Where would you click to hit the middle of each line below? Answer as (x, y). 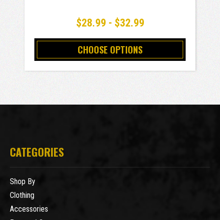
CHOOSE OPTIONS (110, 50)
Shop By (23, 182)
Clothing (22, 195)
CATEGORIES (37, 152)
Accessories (29, 209)
